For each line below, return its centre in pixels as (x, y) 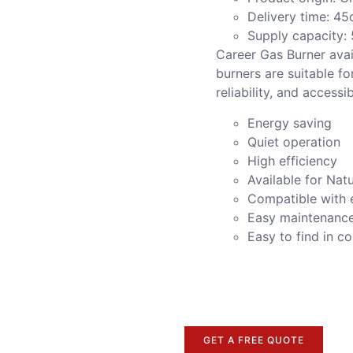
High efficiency (292, 160)
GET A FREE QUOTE (254, 340)
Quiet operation (294, 141)
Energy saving (290, 123)
